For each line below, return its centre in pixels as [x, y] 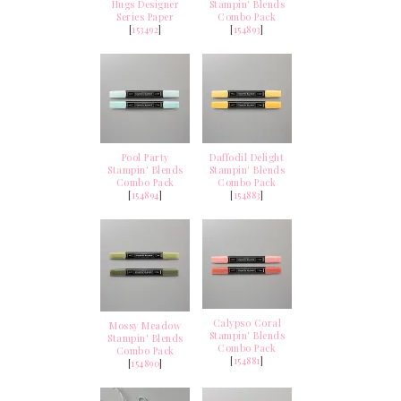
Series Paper [145, 17]
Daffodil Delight [247, 158]
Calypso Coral [247, 324]
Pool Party [145, 158]
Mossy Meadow [145, 326]
